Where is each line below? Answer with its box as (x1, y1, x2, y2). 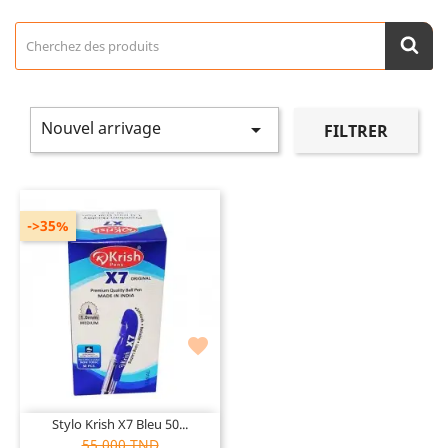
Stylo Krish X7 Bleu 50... (52, 414, 188, 433)
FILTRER (323, 119, 388, 142)
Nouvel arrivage (41, 117, 161, 139)
